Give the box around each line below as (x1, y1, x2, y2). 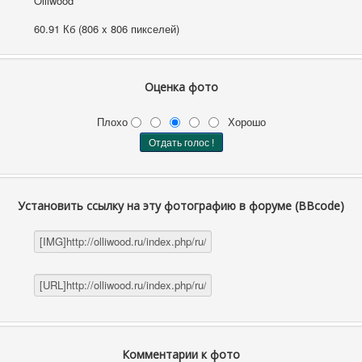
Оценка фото (144, 79, 218, 95)
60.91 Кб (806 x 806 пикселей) (34, 21, 180, 37)
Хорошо (224, 113, 266, 129)
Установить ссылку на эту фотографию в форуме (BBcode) (18, 198, 344, 214)
